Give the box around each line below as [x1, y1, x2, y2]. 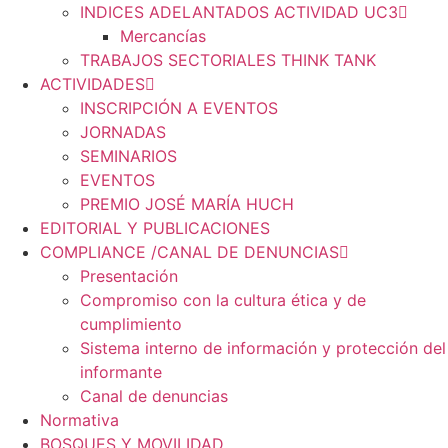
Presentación [80, 266, 178, 287]
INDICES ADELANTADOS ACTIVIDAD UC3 [80, 2, 398, 23]
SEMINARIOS [80, 146, 177, 167]
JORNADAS [80, 122, 166, 143]
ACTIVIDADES [40, 74, 145, 95]
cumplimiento [80, 314, 182, 335]
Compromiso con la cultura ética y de [80, 290, 366, 311]
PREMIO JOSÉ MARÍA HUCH [80, 194, 294, 215]
